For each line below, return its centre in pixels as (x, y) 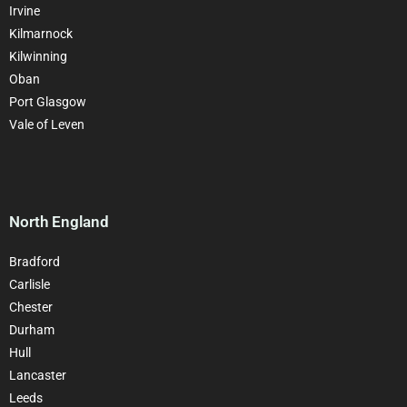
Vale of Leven (47, 124)
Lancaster (38, 375)
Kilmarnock (41, 33)
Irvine (25, 10)
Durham (32, 329)
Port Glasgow (48, 101)
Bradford (35, 261)
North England (59, 221)
